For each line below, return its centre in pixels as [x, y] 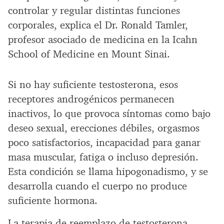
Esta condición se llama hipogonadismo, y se [108, 171]
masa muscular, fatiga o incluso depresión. [103, 157]
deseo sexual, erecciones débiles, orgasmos [104, 128]
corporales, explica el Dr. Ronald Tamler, [98, 25]
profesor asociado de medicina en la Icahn [103, 39]
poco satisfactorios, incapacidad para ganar [104, 142]
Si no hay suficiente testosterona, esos [93, 84]
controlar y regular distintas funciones [94, 10]
